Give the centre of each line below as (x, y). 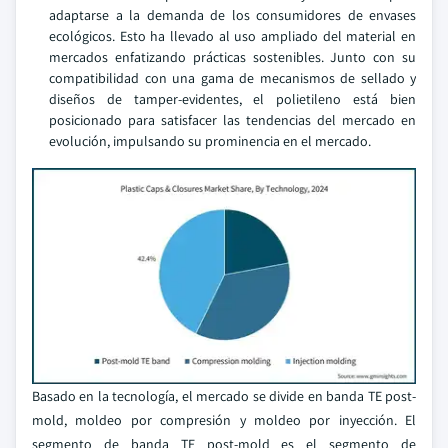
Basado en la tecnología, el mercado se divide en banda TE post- (224, 396)
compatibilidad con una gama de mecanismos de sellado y (232, 78)
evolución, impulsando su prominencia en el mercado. (210, 141)
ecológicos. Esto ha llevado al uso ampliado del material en (232, 36)
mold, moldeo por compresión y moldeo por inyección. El (224, 420)
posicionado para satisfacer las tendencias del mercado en (232, 120)
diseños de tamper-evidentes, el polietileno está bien (232, 99)
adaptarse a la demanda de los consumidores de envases (232, 15)
